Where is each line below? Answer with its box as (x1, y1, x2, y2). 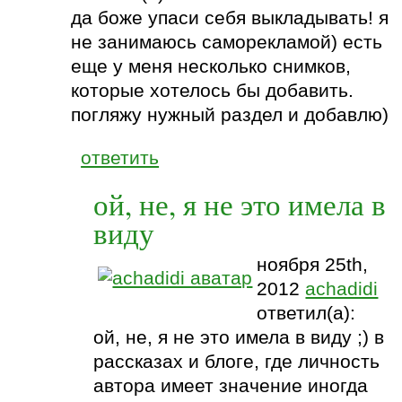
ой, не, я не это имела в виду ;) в (93, 326, 385, 348)
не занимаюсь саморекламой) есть (71, 31, 383, 53)
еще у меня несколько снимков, (71, 55, 352, 77)
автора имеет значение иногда (93, 374, 369, 397)
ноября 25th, (257, 253, 369, 275)
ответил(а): (257, 301, 356, 324)
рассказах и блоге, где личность (93, 350, 380, 372)
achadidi (305, 277, 379, 300)
